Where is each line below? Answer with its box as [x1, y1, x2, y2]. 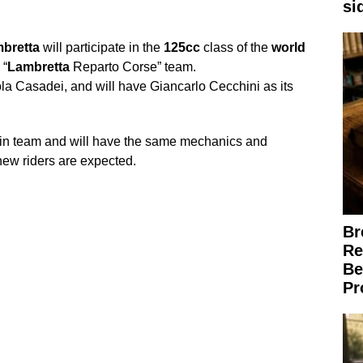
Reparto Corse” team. [69, 59, 196, 74]
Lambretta [6, 59, 70, 74]
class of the [199, 40, 271, 54]
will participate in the [39, 40, 164, 54]
